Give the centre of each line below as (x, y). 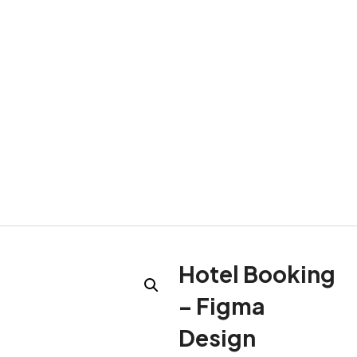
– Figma (222, 305)
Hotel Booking (257, 273)
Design (217, 337)
